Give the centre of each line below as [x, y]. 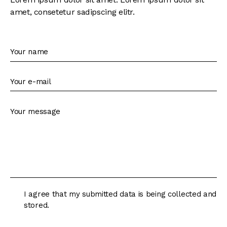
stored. [36, 205]
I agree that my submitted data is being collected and [120, 194]
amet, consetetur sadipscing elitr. [72, 12]
